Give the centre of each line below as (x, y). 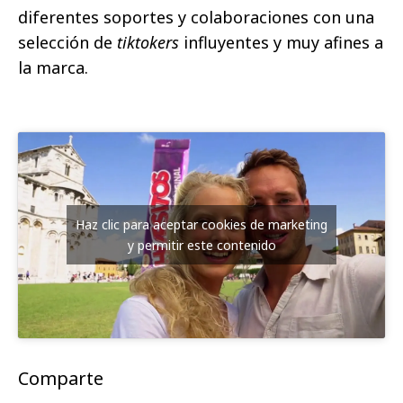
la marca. (53, 67)
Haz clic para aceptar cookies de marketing (201, 225)
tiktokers (148, 42)
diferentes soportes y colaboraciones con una (196, 17)
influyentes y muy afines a (281, 42)
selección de (67, 42)
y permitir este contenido (201, 246)
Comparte (61, 378)
